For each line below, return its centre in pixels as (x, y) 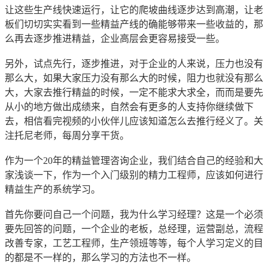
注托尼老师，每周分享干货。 (67, 136)
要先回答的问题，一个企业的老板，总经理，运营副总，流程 (134, 229)
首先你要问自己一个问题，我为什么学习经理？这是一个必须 (134, 215)
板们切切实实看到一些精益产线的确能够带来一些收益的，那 (134, 25)
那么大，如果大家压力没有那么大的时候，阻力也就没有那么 (134, 78)
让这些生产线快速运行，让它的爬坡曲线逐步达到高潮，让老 (134, 10)
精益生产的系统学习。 (53, 190)
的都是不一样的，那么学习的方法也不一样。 (100, 258)
